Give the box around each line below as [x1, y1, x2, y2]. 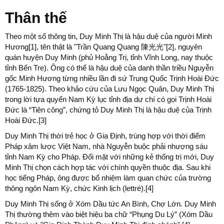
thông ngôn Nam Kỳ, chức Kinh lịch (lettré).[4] [5, 184, 153, 192]
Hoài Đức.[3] [5, 116, 46, 124]
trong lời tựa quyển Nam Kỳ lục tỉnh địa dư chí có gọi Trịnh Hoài [5, 95, 211, 103]
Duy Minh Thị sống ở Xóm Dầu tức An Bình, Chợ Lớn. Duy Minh [5, 199, 216, 208]
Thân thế [5, 9, 67, 26]
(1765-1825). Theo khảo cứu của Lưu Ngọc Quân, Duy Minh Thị [5, 84, 214, 93]
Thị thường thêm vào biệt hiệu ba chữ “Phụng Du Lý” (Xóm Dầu [5, 210, 212, 218]
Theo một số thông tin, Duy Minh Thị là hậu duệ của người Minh [5, 32, 212, 40]
